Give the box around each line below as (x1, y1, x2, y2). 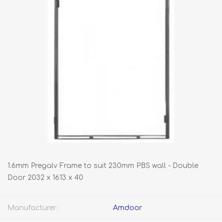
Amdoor (113, 204, 142, 212)
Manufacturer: (7, 204, 58, 212)
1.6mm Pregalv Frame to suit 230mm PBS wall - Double (7, 162, 198, 169)
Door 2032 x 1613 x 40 (7, 174, 83, 181)
